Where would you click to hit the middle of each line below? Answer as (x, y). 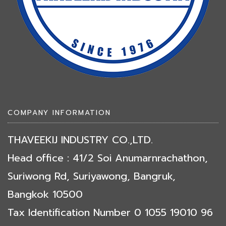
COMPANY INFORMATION (59, 113)
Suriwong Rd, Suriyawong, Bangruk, (92, 176)
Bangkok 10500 (45, 194)
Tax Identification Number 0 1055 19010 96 (110, 212)
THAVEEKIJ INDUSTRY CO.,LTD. (80, 140)
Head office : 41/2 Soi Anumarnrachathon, (108, 158)
